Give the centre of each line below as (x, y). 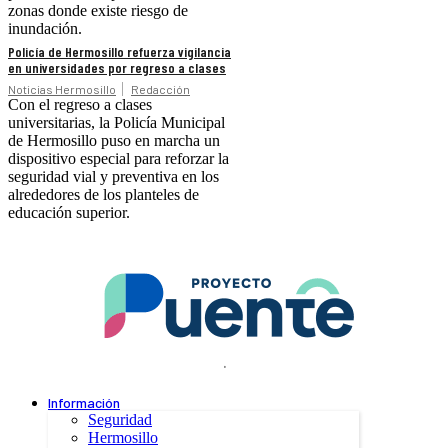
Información (84, 403)
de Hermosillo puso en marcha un (114, 141)
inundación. (45, 29)
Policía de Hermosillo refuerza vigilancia (119, 52)
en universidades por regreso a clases (117, 68)
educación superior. (69, 213)
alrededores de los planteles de (103, 195)
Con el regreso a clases (80, 105)
